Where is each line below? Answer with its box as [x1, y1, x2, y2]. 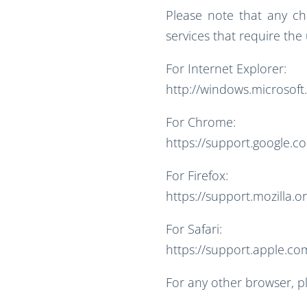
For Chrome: [165, 113, 236, 130]
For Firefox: [165, 167, 228, 184]
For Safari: [165, 220, 222, 237]
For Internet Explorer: [165, 60, 286, 77]
